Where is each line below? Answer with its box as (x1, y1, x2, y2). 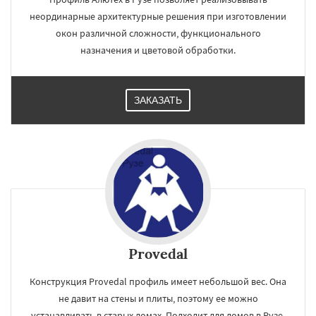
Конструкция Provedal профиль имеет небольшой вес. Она (30, 275, 286, 288)
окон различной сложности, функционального (55, 27, 261, 39)
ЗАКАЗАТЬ (134, 95, 182, 106)
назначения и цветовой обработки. (80, 44, 236, 56)
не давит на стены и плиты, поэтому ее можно (58, 292, 258, 305)
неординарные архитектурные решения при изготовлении (30, 10, 286, 23)
